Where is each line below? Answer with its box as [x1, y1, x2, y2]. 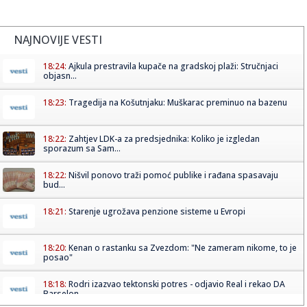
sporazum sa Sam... [43, 142, 121, 154]
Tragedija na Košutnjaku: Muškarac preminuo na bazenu [69, 96, 287, 108]
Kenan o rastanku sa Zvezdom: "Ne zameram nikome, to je [69, 241, 297, 254]
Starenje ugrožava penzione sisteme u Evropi [69, 205, 245, 217]
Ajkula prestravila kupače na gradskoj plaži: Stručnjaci [69, 60, 278, 72]
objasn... [43, 69, 77, 82]
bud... [43, 178, 65, 191]
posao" [43, 251, 73, 263]
